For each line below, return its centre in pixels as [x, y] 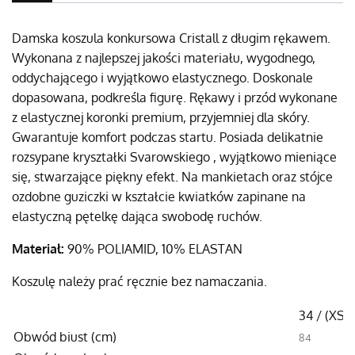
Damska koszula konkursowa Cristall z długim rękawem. [171, 38]
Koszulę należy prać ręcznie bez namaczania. [139, 281]
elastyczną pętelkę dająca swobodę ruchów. [137, 216]
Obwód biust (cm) [65, 336]
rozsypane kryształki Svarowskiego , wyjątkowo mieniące [174, 157]
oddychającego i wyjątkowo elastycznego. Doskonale [162, 77]
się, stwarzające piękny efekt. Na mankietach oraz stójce [172, 176]
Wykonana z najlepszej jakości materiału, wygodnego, [164, 57]
